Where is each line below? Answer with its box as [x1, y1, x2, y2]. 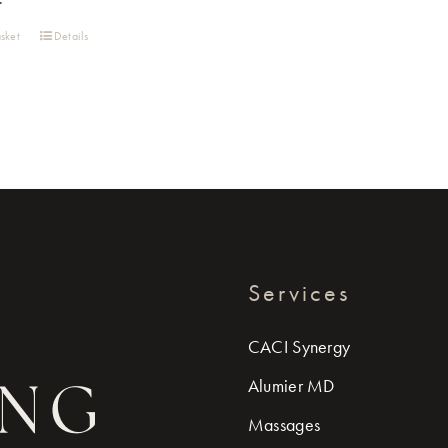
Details [53, 28, 89, 44]
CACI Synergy [247, 335, 351, 358]
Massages [247, 413, 321, 436]
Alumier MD [247, 374, 335, 397]
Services [247, 277, 350, 308]
